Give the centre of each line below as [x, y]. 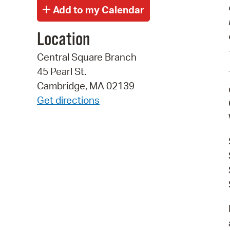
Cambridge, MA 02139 [86, 86]
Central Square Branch [87, 57]
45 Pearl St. [62, 72]
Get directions [68, 100]
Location [63, 40]
